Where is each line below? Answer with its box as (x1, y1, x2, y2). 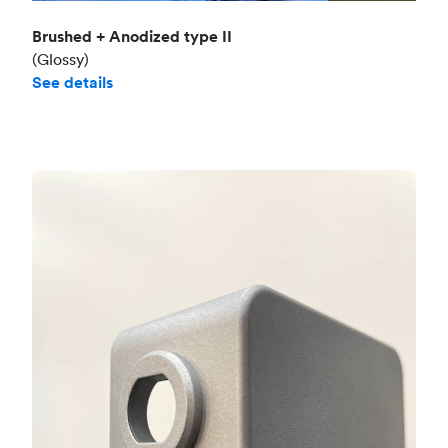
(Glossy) (32, 49, 89, 70)
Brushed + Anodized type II (32, 26, 232, 48)
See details (32, 72, 113, 94)
